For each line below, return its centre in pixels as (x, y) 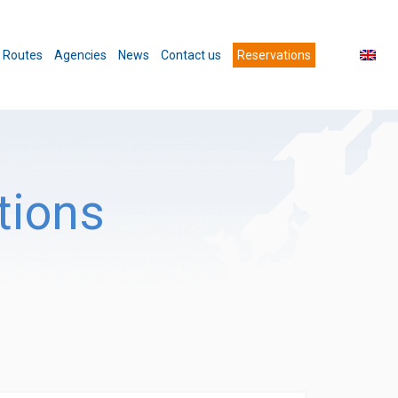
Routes (23, 55)
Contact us (191, 55)
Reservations (274, 55)
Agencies (80, 55)
